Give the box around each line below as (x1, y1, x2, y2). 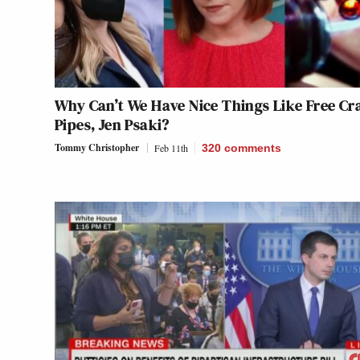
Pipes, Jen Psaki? (55, 112, 170, 136)
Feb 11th (154, 141, 188, 154)
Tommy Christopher (55, 140, 139, 154)
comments (224, 141, 281, 154)
